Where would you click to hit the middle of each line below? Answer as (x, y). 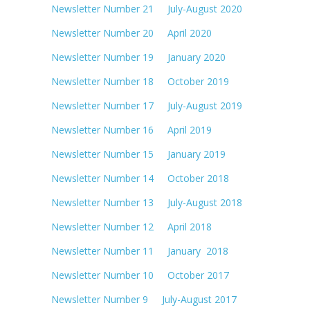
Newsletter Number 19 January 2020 (138, 57)
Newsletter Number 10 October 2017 (140, 275)
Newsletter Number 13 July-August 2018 (147, 202)
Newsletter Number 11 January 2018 (140, 250)
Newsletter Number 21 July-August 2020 (147, 8)
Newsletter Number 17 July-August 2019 (147, 105)
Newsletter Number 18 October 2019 (140, 81)
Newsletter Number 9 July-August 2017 (144, 299)
